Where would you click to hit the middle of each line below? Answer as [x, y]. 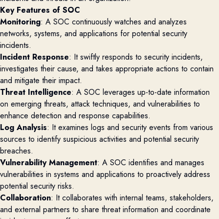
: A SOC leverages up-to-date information [141, 92]
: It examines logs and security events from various [130, 127]
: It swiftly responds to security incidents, [136, 57]
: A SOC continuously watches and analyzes [114, 22]
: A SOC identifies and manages [151, 163]
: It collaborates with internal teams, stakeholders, [132, 198]
